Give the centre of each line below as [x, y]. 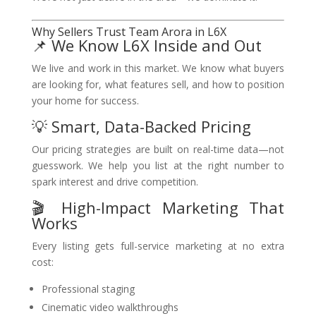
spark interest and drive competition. [115, 182]
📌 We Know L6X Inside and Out [146, 45]
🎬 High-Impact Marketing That [158, 207]
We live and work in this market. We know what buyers [158, 68]
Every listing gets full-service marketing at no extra [158, 246]
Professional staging [88, 289]
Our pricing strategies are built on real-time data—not [158, 149]
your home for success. [85, 101]
